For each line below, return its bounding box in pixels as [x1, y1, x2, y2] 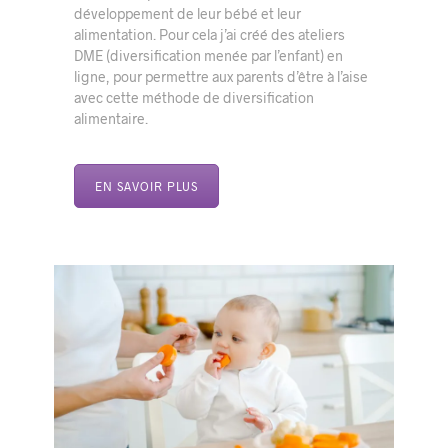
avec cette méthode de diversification [74, 88, 315, 106]
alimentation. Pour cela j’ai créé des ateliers [74, 25, 346, 43]
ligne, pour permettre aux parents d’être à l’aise [74, 67, 369, 85]
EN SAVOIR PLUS [95, 178, 199, 193]
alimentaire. [74, 109, 149, 127]
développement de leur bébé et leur [74, 4, 302, 22]
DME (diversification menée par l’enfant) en [74, 46, 344, 64]
